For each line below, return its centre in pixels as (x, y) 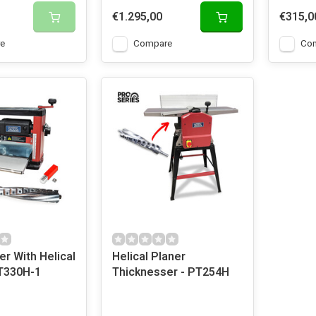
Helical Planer (148, 257)
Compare (152, 44)
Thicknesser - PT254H (170, 272)
